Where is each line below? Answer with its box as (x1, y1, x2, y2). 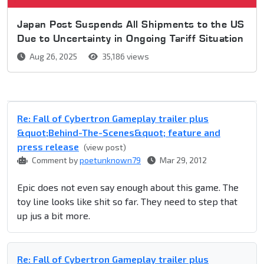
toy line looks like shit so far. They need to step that (17, 196, 237, 207)
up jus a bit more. (17, 210, 90, 222)
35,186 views (100, 51, 149, 62)
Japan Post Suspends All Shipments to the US (17, 18, 245, 31)
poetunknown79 (80, 155, 141, 166)
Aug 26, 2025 (28, 51, 79, 62)
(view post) (84, 142, 126, 153)
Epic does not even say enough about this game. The (17, 181, 239, 193)
